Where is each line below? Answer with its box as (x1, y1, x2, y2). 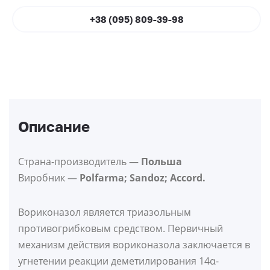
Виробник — (18, 171, 80, 185)
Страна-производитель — (18, 155, 141, 169)
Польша (141, 155, 182, 169)
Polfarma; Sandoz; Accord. (80, 171, 206, 185)
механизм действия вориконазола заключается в (18, 238, 250, 252)
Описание (18, 118, 90, 136)
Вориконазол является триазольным (18, 206, 191, 219)
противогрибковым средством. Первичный (18, 222, 223, 236)
